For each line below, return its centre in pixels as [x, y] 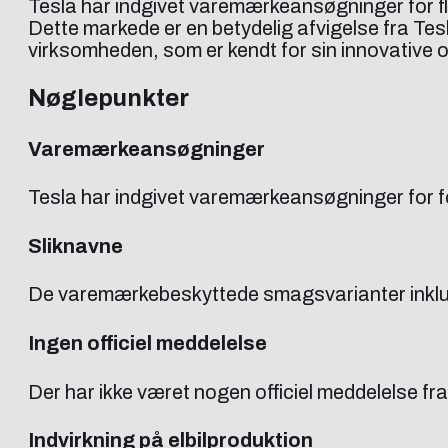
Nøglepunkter [108, 97]
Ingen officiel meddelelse [147, 342]
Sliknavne [75, 245]
